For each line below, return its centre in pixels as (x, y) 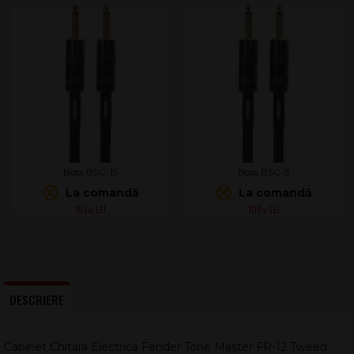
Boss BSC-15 (90, 171)
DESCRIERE (37, 299)
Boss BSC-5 (264, 171)
